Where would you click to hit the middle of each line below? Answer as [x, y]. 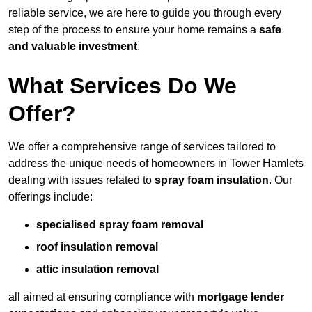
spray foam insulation [212, 180]
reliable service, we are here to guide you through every [145, 13]
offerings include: [50, 197]
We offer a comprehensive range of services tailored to [142, 147]
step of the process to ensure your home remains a [134, 30]
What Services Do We [123, 86]
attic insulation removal [97, 270]
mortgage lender [241, 297]
